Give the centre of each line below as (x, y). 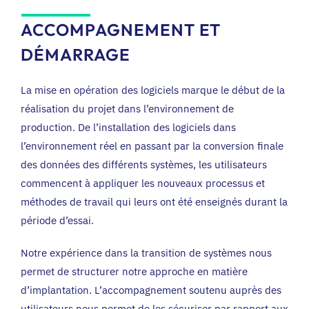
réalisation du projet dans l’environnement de (127, 108)
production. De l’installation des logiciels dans (128, 127)
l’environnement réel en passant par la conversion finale (152, 146)
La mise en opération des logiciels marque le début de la (153, 90)
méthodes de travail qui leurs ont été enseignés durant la (154, 201)
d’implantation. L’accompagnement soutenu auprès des (151, 290)
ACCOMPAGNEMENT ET (121, 29)
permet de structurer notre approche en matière (134, 271)
